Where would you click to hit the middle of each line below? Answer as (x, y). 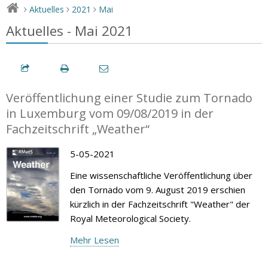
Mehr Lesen (94, 240)
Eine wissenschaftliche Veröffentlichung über (161, 175)
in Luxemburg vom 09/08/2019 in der (110, 113)
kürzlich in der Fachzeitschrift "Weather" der (160, 204)
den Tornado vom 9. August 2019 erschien (157, 189)
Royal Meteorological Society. (130, 218)
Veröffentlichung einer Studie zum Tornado (129, 98)
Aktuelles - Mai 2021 (69, 31)
